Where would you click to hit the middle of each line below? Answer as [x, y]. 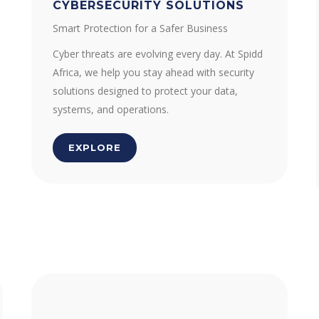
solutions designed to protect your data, [145, 91]
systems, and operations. [111, 109]
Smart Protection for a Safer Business [140, 28]
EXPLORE [95, 147]
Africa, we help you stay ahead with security [153, 72]
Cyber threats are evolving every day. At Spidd [158, 54]
